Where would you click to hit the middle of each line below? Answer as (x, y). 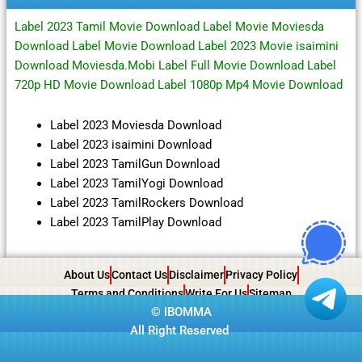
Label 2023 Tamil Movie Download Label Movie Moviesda (169, 27)
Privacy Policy (261, 274)
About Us (86, 274)
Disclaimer (196, 274)
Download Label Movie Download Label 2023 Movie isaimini (176, 46)
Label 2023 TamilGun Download (135, 164)
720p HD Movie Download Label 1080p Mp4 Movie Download (178, 85)
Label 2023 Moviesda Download (135, 125)
